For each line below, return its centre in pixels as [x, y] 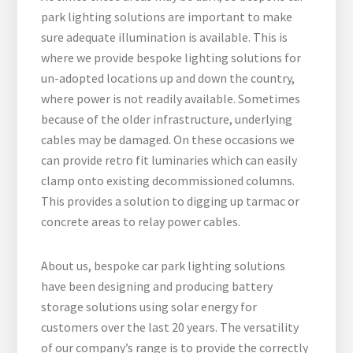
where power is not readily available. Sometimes [171, 99]
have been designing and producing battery [157, 286]
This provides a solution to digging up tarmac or [171, 201]
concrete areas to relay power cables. [141, 222]
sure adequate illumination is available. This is [165, 37]
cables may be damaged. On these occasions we [168, 140]
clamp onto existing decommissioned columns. [168, 181]
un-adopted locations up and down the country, [168, 78]
